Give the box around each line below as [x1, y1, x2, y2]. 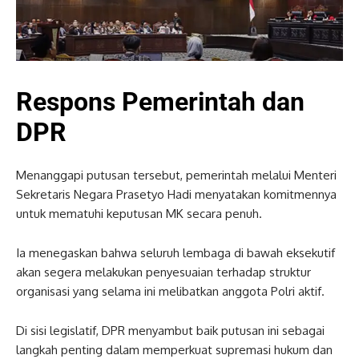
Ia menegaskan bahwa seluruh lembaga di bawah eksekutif [16, 244, 335, 260]
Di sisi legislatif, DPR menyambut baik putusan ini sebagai [16, 322, 325, 338]
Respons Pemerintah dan [16, 86, 305, 117]
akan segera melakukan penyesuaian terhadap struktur [16, 264, 311, 280]
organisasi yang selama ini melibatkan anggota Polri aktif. [16, 283, 325, 299]
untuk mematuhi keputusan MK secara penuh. [16, 205, 262, 221]
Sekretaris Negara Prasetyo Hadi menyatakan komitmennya [16, 186, 337, 202]
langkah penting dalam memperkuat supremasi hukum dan [16, 341, 333, 357]
